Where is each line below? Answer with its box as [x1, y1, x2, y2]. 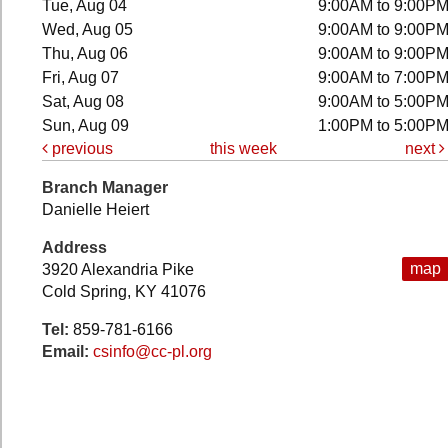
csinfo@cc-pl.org [93, 342, 212, 360]
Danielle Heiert [42, 200, 149, 218]
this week [210, 140, 278, 158]
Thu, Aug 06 [42, 45, 129, 63]
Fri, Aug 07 [42, 69, 120, 87]
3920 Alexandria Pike [42, 260, 194, 278]
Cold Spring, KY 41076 [42, 282, 206, 300]
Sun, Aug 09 [42, 117, 130, 135]
